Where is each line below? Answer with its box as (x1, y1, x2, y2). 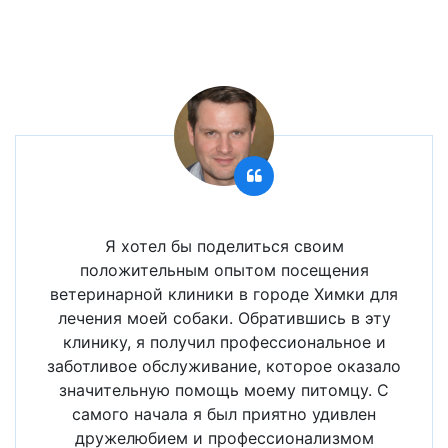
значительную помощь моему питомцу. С (59, 380, 389, 400)
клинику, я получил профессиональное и (62, 332, 386, 352)
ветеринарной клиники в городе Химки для (50, 284, 398, 304)
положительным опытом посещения (79, 260, 369, 280)
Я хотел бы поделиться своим (104, 236, 344, 256)
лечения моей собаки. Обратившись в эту (57, 308, 391, 328)
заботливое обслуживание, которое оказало (47, 356, 401, 376)
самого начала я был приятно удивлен (72, 404, 376, 424)
